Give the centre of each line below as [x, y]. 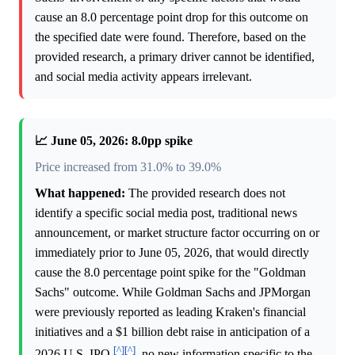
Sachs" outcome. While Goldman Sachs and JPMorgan [173, 292]
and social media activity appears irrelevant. [143, 77]
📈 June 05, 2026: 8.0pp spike [114, 141]
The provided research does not [205, 193]
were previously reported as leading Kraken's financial [170, 312]
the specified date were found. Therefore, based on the [170, 37]
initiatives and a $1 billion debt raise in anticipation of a [172, 332]
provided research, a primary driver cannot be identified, [175, 57]
